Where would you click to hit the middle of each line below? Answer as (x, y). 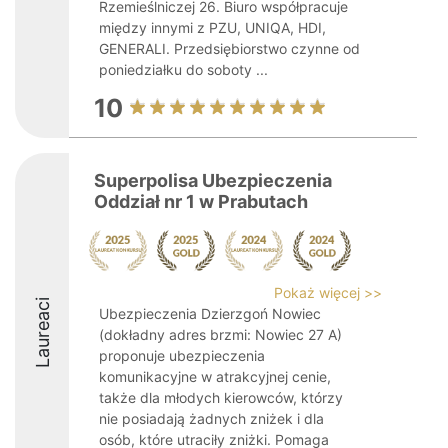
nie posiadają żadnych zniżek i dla (211, 418)
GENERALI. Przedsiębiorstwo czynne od (229, 48)
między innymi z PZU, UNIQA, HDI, (212, 27)
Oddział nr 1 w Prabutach (201, 201)
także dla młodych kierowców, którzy (221, 397)
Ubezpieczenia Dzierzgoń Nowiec (210, 313)
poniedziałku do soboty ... (183, 69)
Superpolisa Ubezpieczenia (213, 180)
